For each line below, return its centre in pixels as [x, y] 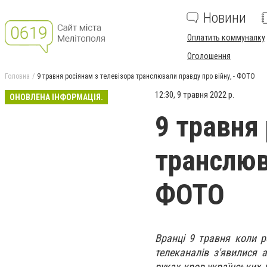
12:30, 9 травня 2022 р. [195, 95]
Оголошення [209, 56]
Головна [17, 76]
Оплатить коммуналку [226, 38]
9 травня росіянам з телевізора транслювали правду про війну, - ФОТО [146, 76]
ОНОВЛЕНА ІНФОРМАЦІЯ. [56, 97]
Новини [225, 18]
